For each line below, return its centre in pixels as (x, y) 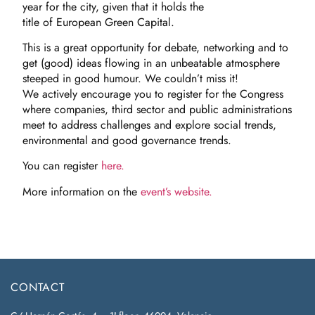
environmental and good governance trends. (127, 140)
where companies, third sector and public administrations (157, 109)
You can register (60, 166)
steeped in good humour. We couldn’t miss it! (130, 78)
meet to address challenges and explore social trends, (149, 124)
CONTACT (38, 287)
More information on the (82, 191)
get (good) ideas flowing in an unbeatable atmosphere (151, 63)
